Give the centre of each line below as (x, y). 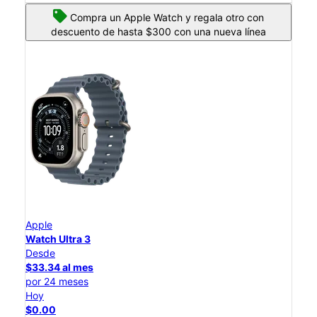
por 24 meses (57, 282)
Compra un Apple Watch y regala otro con (167, 18)
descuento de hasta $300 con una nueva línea (158, 32)
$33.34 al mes (59, 267)
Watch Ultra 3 (58, 239)
